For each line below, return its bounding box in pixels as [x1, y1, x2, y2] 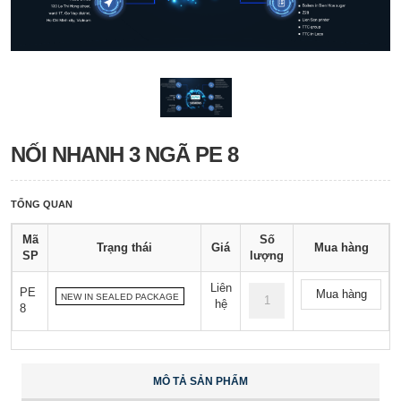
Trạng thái [97, 241, 152, 255]
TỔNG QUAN [11, 199, 73, 210]
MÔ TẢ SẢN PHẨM [153, 375, 248, 388]
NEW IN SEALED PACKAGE [61, 292, 179, 303]
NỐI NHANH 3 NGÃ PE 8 [11, 142, 238, 167]
